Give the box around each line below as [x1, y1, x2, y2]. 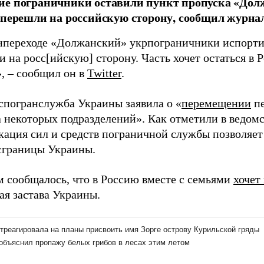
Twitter [87, 67, 121, 80]
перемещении [181, 97, 251, 110]
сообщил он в [14, 67, 87, 80]
